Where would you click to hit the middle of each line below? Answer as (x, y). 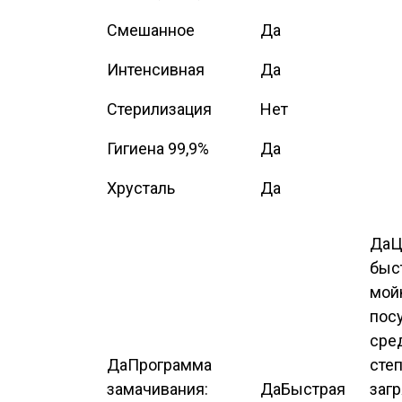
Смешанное (151, 31)
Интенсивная (156, 70)
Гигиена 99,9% (158, 149)
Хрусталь (141, 188)
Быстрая (313, 389)
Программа (170, 365)
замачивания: (157, 389)
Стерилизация (159, 109)
